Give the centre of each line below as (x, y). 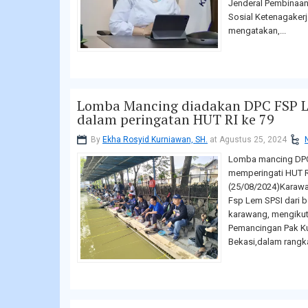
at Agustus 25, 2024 (247, 140)
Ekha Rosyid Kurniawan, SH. (155, 140)
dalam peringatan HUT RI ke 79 (176, 120)
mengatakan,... (257, 31)
